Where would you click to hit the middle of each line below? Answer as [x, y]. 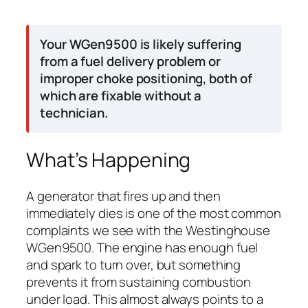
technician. [74, 113]
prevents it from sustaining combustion [139, 282]
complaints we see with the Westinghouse [148, 231]
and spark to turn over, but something [134, 265]
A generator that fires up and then [123, 196]
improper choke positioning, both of [146, 79]
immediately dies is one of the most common [154, 213]
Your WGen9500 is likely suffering [141, 44]
